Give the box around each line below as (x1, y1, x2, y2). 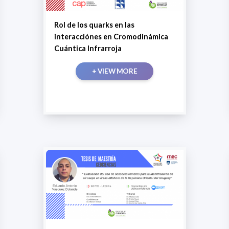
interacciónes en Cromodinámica (54, 32, 168, 41)
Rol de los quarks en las (54, 20, 134, 30)
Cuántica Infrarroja (54, 44, 122, 53)
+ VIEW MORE (91, 67, 138, 76)
